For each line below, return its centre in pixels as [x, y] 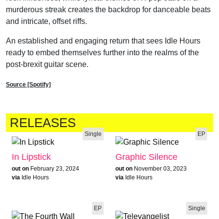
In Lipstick [31, 157]
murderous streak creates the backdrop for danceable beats [108, 9]
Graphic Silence [146, 157]
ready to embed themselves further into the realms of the [102, 52]
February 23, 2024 [55, 168]
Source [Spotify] [28, 84]
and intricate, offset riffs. [46, 21]
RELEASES [43, 122]
